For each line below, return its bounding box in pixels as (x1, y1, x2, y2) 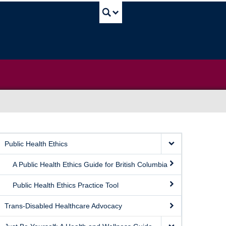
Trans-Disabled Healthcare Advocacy (5, 202, 122, 210)
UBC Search (144, 2, 184, 12)
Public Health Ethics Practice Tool (13, 181, 119, 189)
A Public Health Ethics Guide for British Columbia (13, 160, 167, 168)
